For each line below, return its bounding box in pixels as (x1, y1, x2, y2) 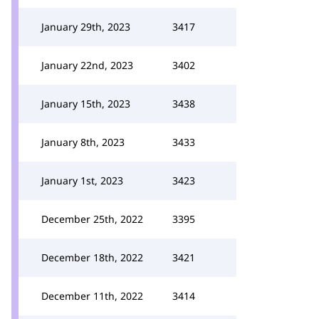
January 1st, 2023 (41, 174, 123, 187)
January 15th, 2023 (41, 97, 130, 110)
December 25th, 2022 (41, 212, 143, 226)
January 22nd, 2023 (41, 58, 133, 72)
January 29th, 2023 (41, 20, 130, 33)
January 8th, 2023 (41, 135, 125, 149)
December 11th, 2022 (41, 289, 143, 303)
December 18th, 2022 (41, 251, 143, 264)
